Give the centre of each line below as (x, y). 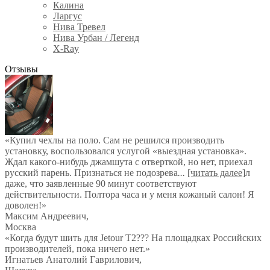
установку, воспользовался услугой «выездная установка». (126, 151)
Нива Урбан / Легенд (96, 38)
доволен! (23, 205)
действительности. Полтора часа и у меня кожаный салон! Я (130, 194)
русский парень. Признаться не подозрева (91, 173)
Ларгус (67, 16)
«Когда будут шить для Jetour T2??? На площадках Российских (133, 238)
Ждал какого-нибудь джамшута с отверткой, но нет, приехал (129, 162)
